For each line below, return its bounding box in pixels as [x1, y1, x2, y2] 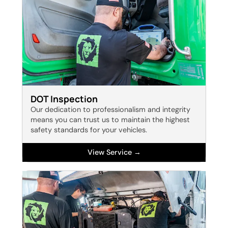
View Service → [87, 148, 141, 157]
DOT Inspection [30, 93, 98, 105]
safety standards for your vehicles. [30, 125, 147, 135]
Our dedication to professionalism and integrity [30, 105, 190, 115]
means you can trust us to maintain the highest [30, 115, 190, 125]
